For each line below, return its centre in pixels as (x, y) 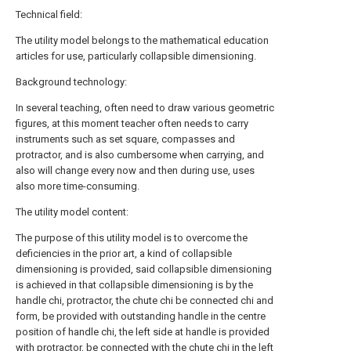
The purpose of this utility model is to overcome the (132, 238)
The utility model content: (72, 212)
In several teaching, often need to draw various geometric (145, 108)
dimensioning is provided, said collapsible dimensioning (144, 269)
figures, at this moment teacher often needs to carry (132, 123)
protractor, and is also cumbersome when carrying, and (140, 155)
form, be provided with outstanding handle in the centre (141, 316)
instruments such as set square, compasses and (125, 139)
